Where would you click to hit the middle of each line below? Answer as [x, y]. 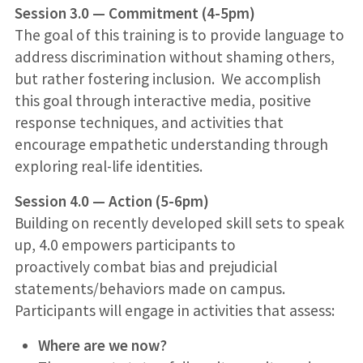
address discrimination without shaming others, [174, 56]
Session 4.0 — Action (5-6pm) [111, 201]
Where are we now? [102, 345]
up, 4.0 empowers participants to [125, 244]
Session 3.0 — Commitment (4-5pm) [135, 13]
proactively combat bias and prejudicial [145, 266]
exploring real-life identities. [108, 166]
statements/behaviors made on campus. [149, 288]
